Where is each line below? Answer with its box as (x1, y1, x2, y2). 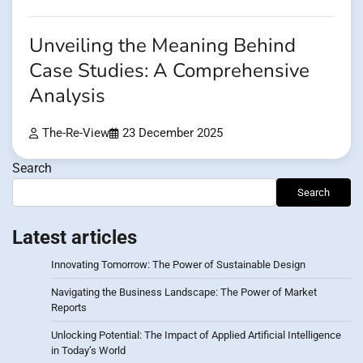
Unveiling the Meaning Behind (29, 32, 296, 60)
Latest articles (12, 226, 137, 250)
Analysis (29, 83, 105, 110)
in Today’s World (51, 344, 126, 357)
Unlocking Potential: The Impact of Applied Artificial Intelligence (51, 329, 341, 342)
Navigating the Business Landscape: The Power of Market (51, 286, 317, 299)
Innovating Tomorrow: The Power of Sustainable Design (51, 258, 305, 271)
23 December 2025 (122, 126, 223, 141)
